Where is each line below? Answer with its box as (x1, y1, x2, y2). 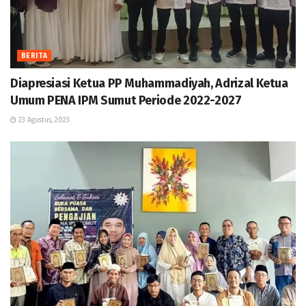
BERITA (21, 52, 48, 61)
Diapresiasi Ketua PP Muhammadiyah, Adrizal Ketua (10, 76, 288, 92)
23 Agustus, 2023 (16, 116, 70, 125)
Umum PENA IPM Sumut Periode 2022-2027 (10, 93, 242, 109)
